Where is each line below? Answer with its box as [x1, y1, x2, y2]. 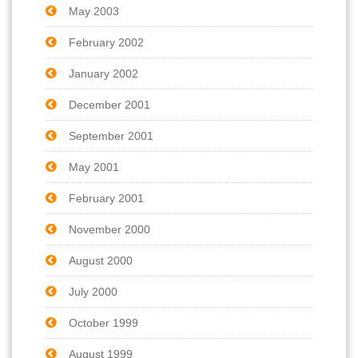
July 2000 [69, 284, 117, 298]
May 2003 [69, 4, 119, 18]
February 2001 [69, 191, 144, 205]
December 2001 [69, 97, 150, 111]
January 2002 [69, 66, 138, 80]
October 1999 [69, 316, 138, 329]
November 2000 [69, 222, 150, 236]
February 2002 [69, 35, 144, 49]
